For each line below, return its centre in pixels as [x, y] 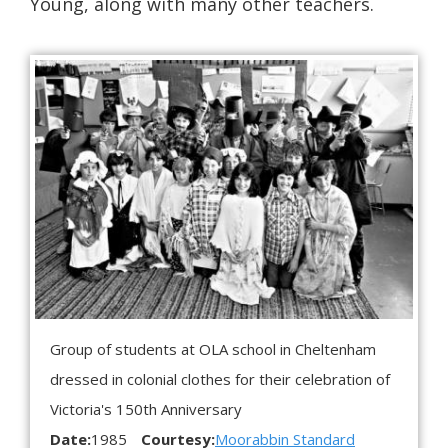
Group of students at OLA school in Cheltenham [213, 349]
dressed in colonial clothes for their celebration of [220, 379]
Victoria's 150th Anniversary [146, 409]
